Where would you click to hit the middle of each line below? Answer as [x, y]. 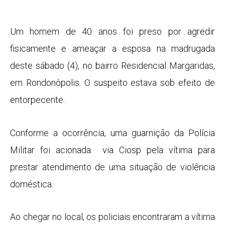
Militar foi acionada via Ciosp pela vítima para [113, 150]
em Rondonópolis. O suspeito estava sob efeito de [113, 83]
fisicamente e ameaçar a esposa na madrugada [113, 49]
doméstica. [32, 184]
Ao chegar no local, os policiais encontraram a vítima [113, 217]
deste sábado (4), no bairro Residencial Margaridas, [113, 66]
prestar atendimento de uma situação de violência [113, 167]
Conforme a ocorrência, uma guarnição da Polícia [113, 133]
